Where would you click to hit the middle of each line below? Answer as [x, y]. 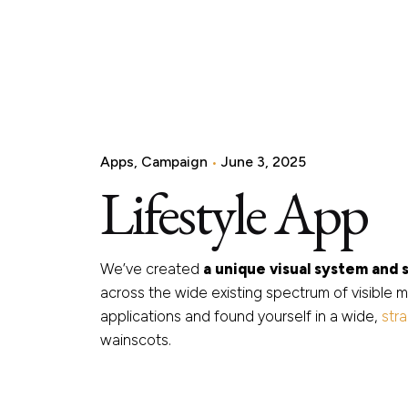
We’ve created [152, 269]
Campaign [175, 162]
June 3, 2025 [264, 162]
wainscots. [136, 340]
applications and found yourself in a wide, [241, 316]
